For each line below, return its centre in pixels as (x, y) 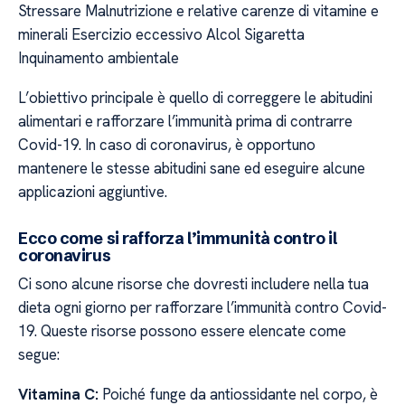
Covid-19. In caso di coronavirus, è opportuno (167, 145)
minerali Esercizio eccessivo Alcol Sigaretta (161, 34)
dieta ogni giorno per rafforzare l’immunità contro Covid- (202, 307)
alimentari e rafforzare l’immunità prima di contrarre (185, 122)
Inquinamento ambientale (99, 57)
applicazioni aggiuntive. (93, 192)
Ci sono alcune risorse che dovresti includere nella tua (193, 283)
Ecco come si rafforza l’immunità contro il (178, 238)
